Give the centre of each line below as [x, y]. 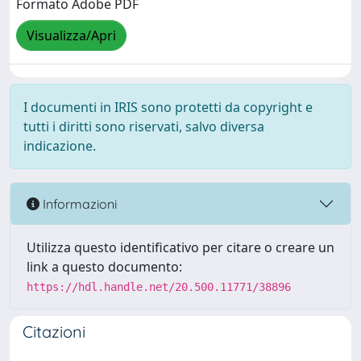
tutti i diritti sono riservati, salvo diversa [144, 127]
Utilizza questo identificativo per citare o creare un [180, 247]
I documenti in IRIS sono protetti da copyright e [168, 107]
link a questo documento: [104, 267]
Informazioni [78, 203]
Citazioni [54, 332]
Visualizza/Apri [71, 36]
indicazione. [60, 146]
